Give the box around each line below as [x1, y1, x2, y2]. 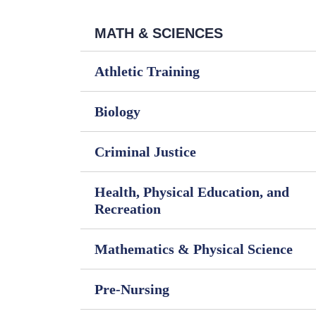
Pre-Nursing [95, 281, 169, 297]
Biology [95, 104, 140, 119]
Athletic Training [95, 63, 200, 79]
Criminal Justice [95, 144, 196, 159]
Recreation [95, 201, 161, 217]
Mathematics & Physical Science [95, 241, 293, 257]
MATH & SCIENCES [95, 25, 223, 41]
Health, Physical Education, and [95, 184, 289, 200]
